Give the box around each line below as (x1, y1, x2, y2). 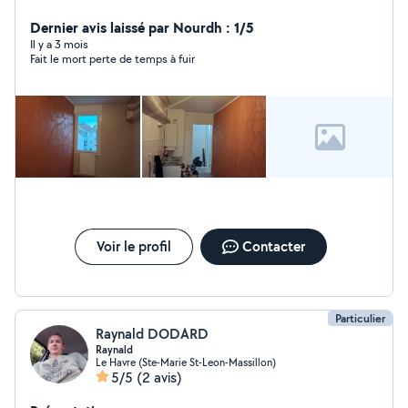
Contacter (241, 237, 305, 256)
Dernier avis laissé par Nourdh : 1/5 (30, 17, 254, 37)
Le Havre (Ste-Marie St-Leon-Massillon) (96, 355, 276, 369)
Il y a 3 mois (30, 36, 88, 52)
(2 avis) (137, 368, 182, 387)
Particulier (335, 311, 385, 326)
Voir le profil (96, 237, 171, 256)
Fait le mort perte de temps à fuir (30, 51, 195, 66)
